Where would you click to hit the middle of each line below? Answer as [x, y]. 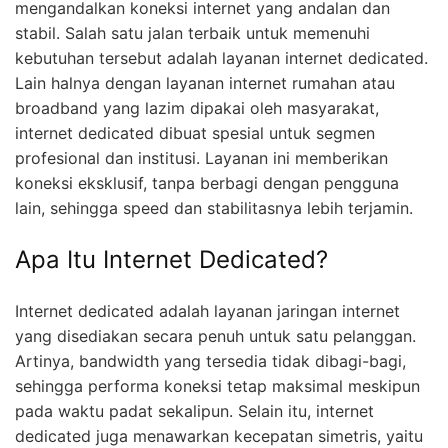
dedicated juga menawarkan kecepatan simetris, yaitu [219, 435]
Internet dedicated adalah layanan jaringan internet [207, 310]
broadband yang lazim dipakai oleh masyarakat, [197, 108]
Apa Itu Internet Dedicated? [171, 260]
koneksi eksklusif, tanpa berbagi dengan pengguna [207, 183]
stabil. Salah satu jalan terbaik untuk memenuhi [192, 33]
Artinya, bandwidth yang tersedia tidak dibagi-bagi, [210, 360]
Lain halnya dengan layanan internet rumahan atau [205, 83]
